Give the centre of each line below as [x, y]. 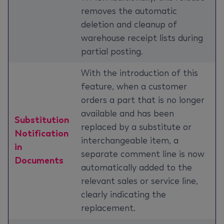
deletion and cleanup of [129, 24]
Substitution [42, 120]
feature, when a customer [134, 86]
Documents [39, 160]
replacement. [108, 208]
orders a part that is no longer [143, 100]
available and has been [127, 113]
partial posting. [112, 51]
